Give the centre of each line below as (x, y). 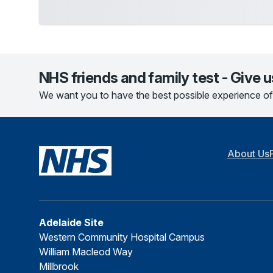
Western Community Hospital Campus (122, 237)
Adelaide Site (71, 222)
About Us (248, 154)
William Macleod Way (86, 252)
